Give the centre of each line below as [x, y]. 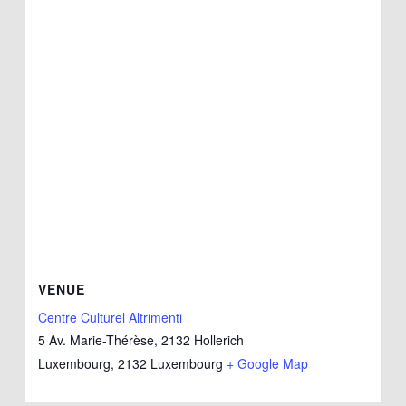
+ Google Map [268, 364]
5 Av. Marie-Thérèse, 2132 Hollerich [141, 340]
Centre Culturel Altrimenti [111, 318]
